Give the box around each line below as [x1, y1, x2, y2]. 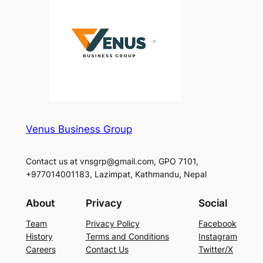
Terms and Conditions [85, 231, 169, 242]
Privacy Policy [85, 218, 140, 229]
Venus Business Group [25, 123, 132, 135]
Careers [25, 244, 56, 255]
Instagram [198, 231, 238, 242]
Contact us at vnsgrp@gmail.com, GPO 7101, [25, 156, 198, 166]
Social [198, 197, 228, 210]
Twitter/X [198, 244, 234, 255]
